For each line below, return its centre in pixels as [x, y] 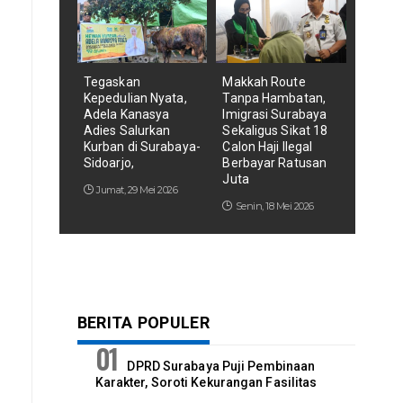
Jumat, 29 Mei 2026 [137, 190]
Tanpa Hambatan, [274, 99]
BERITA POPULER [143, 323]
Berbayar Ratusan [275, 163]
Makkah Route [264, 82]
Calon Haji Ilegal [268, 147]
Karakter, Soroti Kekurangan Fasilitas [206, 383]
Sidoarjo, [108, 163]
